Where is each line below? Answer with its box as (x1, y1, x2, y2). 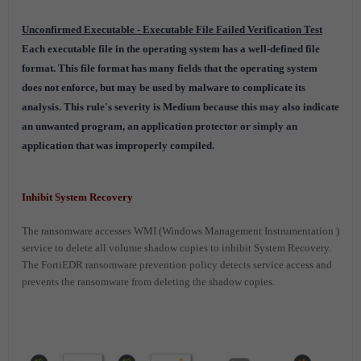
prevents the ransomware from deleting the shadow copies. (22, 275, 275, 288)
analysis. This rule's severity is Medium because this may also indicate (22, 100, 339, 113)
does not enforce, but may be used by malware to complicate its (22, 81, 305, 93)
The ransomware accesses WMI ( (22, 224, 162, 237)
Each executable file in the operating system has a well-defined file (22, 42, 320, 55)
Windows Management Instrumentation (162, 224, 334, 237)
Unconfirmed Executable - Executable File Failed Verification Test (22, 23, 322, 35)
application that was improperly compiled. (22, 139, 214, 151)
